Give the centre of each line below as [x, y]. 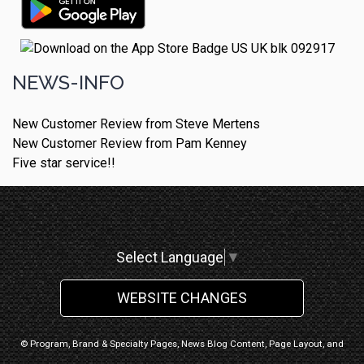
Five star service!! [64, 162]
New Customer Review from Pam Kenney [130, 143]
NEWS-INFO [68, 82]
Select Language [170, 258]
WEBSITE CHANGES [182, 298]
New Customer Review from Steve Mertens [136, 123]
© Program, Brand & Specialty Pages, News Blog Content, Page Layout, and [182, 344]
